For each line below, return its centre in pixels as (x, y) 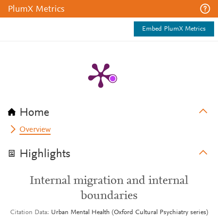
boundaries (109, 196)
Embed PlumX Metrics (174, 29)
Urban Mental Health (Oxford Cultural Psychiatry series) (129, 213)
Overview (35, 130)
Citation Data (28, 213)
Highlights (45, 154)
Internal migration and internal (109, 181)
